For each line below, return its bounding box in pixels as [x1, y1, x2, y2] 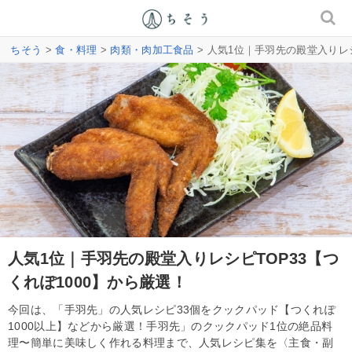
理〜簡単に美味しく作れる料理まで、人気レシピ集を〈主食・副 [8, 335, 334, 349]
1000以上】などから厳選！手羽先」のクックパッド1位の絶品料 [8, 319, 333, 332]
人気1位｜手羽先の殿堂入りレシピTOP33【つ [8, 249, 339, 267]
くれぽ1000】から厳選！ [8, 273, 187, 291]
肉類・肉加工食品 [110, 44, 194, 56]
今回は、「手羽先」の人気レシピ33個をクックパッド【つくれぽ [8, 302, 335, 316]
